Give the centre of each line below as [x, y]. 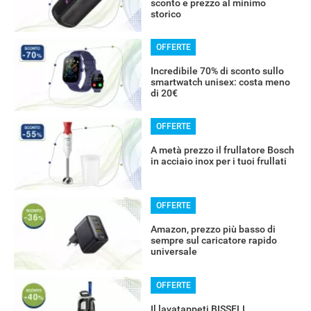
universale [174, 252]
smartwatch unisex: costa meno [220, 82]
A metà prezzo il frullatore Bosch [222, 150]
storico [166, 14]
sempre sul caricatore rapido [213, 241]
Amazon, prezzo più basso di [213, 229]
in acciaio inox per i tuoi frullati [218, 161]
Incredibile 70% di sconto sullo [217, 71]
